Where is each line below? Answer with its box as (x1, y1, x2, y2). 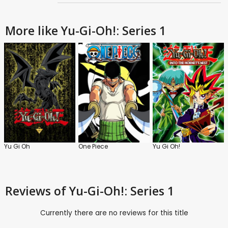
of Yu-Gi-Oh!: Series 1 (54, 183, 174, 199)
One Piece (78, 142, 108, 151)
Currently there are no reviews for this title (40, 208, 188, 218)
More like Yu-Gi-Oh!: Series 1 (5, 22, 166, 39)
